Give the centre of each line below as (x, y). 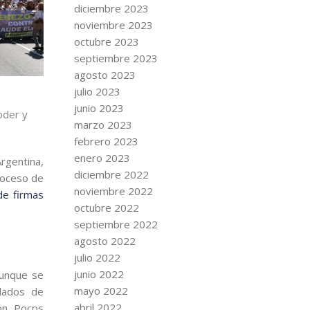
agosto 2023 (104, 75)
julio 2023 (97, 91)
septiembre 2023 (116, 58)
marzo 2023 (103, 125)
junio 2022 (99, 274)
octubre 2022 (106, 208)
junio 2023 (99, 108)
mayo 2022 (101, 291)
